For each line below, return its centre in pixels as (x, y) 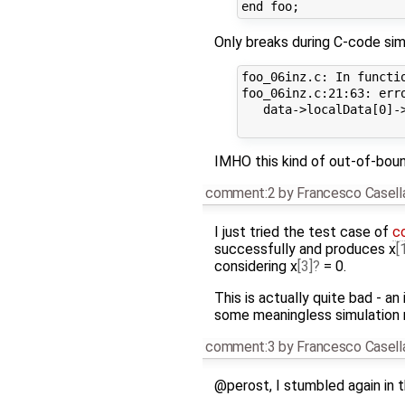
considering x (255, 266)
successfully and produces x (305, 249)
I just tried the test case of (303, 231)
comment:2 (240, 193)
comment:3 (240, 346)
